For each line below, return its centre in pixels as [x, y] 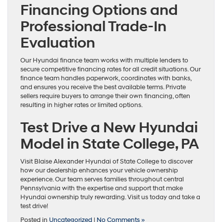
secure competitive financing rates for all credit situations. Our [111, 70]
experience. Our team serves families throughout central [102, 180]
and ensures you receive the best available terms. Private [103, 87]
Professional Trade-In [93, 27]
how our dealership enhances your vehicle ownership [99, 171]
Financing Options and [99, 10]
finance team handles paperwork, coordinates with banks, [106, 79]
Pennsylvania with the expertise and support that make [102, 189]
